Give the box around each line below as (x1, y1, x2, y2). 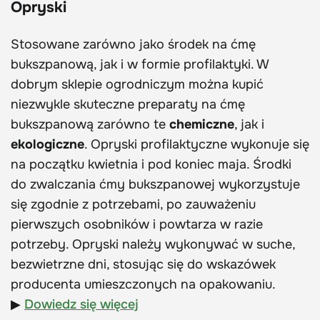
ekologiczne (11, 136, 84, 152)
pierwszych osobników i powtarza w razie (11, 216, 263, 232)
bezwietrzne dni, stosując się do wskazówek (11, 256, 276, 272)
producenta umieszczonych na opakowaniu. (11, 276, 276, 292)
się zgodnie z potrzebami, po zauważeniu (11, 196, 256, 212)
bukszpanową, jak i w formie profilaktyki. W (11, 56, 269, 72)
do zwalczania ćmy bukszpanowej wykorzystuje (11, 176, 300, 192)
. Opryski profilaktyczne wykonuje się (84, 136, 309, 152)
